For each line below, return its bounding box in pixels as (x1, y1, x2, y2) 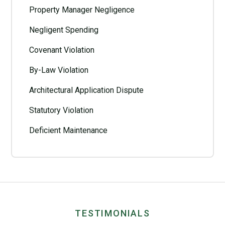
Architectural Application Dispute (29, 85, 144, 95)
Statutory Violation (29, 105, 93, 115)
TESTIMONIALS (75, 208, 150, 218)
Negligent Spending (29, 25, 98, 35)
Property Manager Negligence (29, 5, 135, 15)
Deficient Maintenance (29, 126, 107, 135)
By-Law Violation (29, 65, 88, 75)
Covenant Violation (29, 45, 94, 55)
